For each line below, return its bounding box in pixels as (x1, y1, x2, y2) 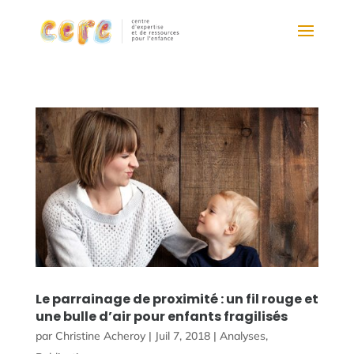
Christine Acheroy (55, 329, 145, 344)
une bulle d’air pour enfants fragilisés (35, 307, 288, 326)
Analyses (219, 329, 265, 344)
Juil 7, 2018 (154, 329, 210, 344)
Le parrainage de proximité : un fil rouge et (35, 290, 318, 309)
